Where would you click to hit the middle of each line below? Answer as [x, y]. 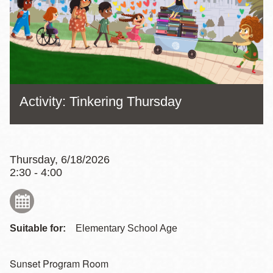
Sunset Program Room [59, 263]
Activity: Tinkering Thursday [101, 101]
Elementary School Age [126, 228]
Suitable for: [38, 228]
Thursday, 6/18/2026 [60, 159]
